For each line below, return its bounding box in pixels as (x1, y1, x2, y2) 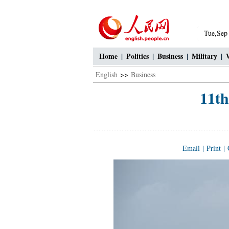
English (96, 70, 118, 79)
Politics (126, 51, 149, 61)
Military (192, 51, 217, 61)
